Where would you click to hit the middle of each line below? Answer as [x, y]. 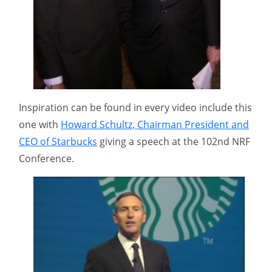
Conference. [46, 158]
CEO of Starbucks [58, 141]
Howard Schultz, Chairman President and [155, 124]
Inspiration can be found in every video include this [135, 107]
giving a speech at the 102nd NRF [174, 141]
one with [40, 124]
